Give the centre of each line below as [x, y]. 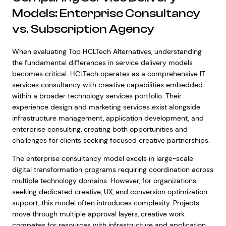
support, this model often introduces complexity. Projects [105, 203]
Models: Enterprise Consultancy [106, 13]
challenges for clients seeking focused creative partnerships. [111, 140]
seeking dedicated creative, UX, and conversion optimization [109, 192]
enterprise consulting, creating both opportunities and [100, 129]
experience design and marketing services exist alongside [106, 107]
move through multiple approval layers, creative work [98, 214]
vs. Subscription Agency [83, 29]
